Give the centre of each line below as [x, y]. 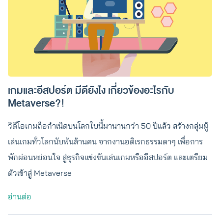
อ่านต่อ [20, 196]
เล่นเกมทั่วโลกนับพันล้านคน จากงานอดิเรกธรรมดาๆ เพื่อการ [105, 141]
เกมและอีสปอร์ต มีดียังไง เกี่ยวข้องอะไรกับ [91, 91]
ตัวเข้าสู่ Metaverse [40, 173]
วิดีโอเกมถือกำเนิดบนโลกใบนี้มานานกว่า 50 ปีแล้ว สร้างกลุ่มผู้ [108, 126]
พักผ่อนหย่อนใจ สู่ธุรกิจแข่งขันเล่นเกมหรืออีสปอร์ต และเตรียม [108, 157]
